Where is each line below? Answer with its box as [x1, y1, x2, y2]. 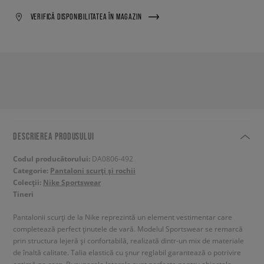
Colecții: [13, 177, 43, 187]
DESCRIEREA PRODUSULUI [13, 130, 94, 141]
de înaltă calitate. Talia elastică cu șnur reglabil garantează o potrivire [13, 247, 241, 257]
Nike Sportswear [43, 177, 101, 187]
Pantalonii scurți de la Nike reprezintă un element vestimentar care [13, 212, 232, 222]
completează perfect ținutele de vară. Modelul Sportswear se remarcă [13, 223, 243, 233]
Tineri [13, 189, 34, 199]
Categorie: [13, 165, 50, 176]
